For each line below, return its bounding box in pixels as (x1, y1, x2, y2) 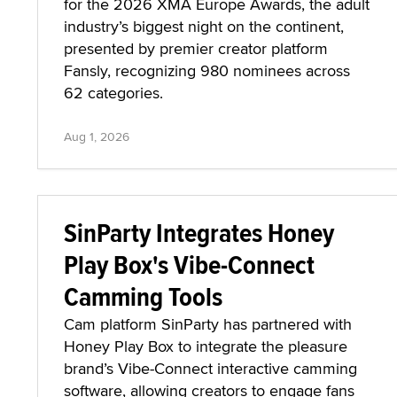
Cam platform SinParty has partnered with (64, 313, 352, 335)
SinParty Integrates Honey (64, 214, 334, 252)
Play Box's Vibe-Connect (64, 245, 315, 284)
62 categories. (64, 82, 163, 104)
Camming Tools (64, 277, 222, 315)
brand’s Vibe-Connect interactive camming (64, 357, 357, 379)
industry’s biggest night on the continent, (64, 15, 344, 37)
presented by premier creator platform (64, 37, 328, 59)
